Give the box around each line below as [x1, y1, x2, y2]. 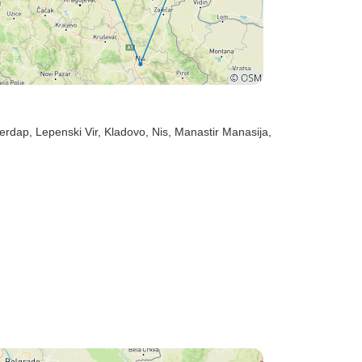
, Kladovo [98, 125, 145, 138]
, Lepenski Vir [29, 125, 98, 138]
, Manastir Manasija [168, 125, 268, 138]
